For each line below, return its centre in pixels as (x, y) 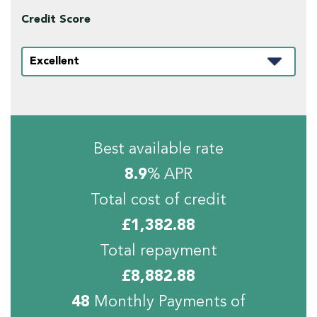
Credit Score (56, 20)
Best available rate (158, 150)
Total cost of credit (158, 201)
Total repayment (158, 252)
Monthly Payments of (168, 302)
